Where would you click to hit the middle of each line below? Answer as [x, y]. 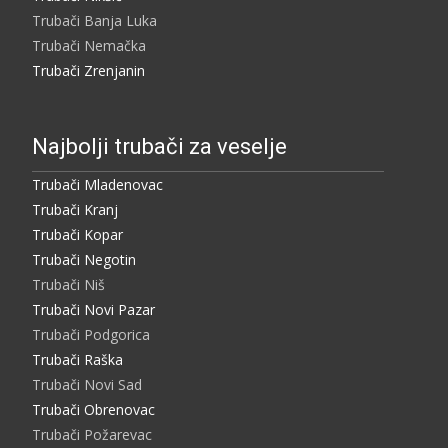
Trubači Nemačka [89, 45]
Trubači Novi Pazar [93, 309]
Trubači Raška [77, 359]
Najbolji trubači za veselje [159, 146]
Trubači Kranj [75, 209]
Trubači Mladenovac [97, 184]
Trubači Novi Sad [87, 384]
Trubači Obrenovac [93, 409]
